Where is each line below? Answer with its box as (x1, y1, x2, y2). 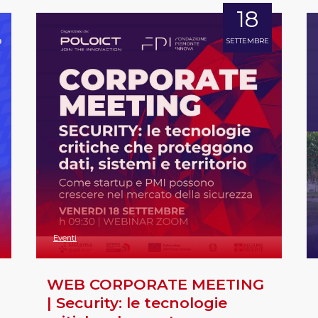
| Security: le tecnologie (47, 293, 228, 312)
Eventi (53, 233, 77, 243)
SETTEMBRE (226, 36, 270, 46)
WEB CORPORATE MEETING (47, 275, 265, 293)
